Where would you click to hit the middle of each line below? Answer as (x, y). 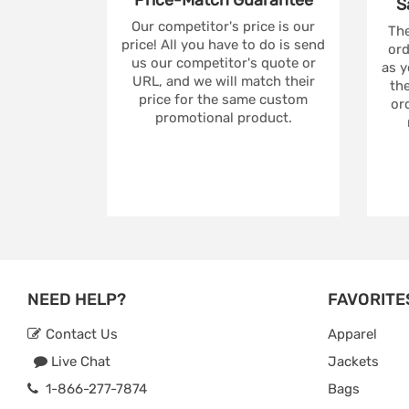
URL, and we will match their (223, 82)
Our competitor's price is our (223, 27)
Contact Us (80, 335)
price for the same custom (223, 100)
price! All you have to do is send (223, 45)
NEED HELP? (77, 300)
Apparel (352, 335)
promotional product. (223, 118)
